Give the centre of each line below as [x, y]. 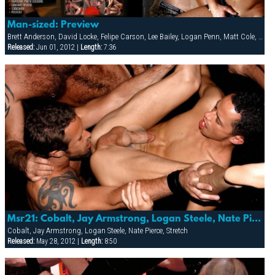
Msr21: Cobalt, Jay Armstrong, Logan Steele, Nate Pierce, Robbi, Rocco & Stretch [256, 219]
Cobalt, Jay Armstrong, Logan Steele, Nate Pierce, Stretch [97, 230]
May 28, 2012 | [57, 241]
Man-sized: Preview [53, 25]
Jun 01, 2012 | [57, 48]
